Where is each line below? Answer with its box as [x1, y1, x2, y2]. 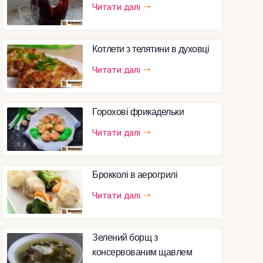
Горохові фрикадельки [92, 106, 184, 117]
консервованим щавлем [92, 247, 192, 257]
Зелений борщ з [92, 232, 157, 242]
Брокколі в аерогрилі [92, 169, 177, 180]
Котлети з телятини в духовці [92, 43, 209, 54]
